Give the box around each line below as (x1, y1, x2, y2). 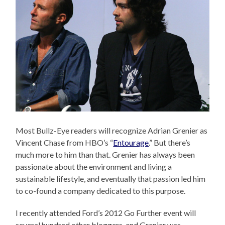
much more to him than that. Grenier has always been (16, 149, 195, 159)
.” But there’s (149, 137, 191, 147)
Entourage (113, 137, 149, 147)
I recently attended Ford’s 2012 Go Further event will (16, 207, 196, 217)
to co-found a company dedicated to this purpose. (16, 185, 186, 195)
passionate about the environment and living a (16, 161, 172, 171)
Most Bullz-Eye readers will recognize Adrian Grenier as (16, 125, 208, 135)
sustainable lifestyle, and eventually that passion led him (16, 173, 206, 183)
